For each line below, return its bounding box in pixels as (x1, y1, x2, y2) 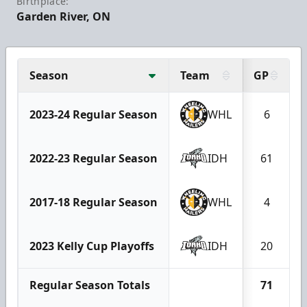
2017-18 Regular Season (29, 194, 158, 210)
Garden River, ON (16, 8, 110, 24)
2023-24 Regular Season (29, 106, 158, 122)
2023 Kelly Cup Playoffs (29, 238, 154, 254)
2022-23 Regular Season (29, 150, 158, 166)
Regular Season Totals (29, 277, 150, 293)
